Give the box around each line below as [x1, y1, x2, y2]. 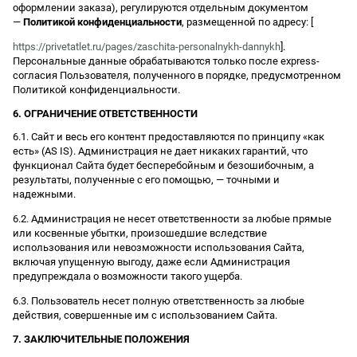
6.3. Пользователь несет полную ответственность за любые [13, 294, 304, 307]
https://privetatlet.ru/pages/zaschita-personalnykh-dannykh [13, 40, 280, 53]
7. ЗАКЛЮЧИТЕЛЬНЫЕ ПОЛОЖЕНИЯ [13, 332, 190, 345]
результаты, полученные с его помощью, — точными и [13, 173, 280, 186]
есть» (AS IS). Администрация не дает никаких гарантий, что [13, 144, 308, 157]
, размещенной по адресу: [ [182, 15, 313, 28]
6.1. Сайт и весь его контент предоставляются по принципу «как [13, 130, 324, 143]
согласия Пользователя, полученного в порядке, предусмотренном [13, 69, 341, 81]
